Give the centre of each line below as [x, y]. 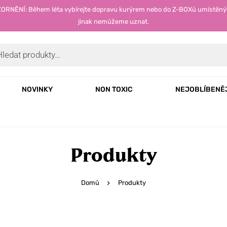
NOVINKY [37, 89]
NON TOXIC [114, 89]
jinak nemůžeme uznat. [113, 22]
